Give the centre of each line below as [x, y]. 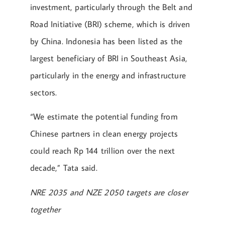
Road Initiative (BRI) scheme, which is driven [110, 24]
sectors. [44, 92]
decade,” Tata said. [64, 168]
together [45, 209]
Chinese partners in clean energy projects [104, 134]
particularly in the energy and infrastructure [108, 75]
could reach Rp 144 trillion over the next [103, 151]
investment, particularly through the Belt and [111, 7]
